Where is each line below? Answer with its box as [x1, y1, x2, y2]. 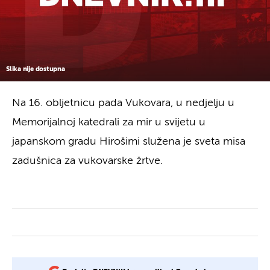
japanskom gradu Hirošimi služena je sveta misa [12, 136, 245, 147]
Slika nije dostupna [6, 65, 65, 72]
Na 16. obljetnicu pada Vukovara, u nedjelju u [12, 97, 234, 108]
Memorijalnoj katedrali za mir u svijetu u [12, 116, 206, 128]
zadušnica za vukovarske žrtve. [12, 155, 163, 166]
